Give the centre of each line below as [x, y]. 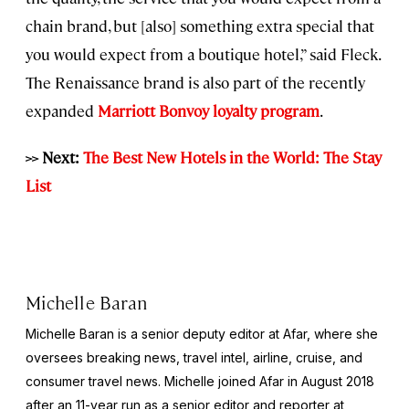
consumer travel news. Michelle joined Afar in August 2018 [200, 381]
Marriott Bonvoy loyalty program [209, 110]
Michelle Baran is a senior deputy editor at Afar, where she [202, 333]
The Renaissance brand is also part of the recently [195, 82]
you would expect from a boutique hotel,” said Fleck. [203, 53]
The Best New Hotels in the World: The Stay [232, 157]
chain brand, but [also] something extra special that [200, 25]
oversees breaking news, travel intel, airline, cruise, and [194, 357]
